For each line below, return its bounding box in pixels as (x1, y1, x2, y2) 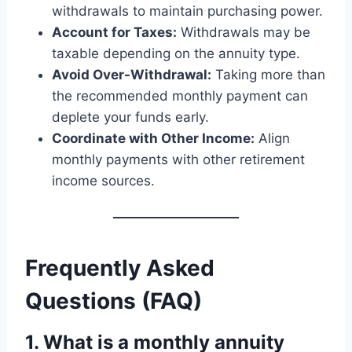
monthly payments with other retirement (52, 151, 305, 167)
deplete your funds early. (52, 108, 209, 125)
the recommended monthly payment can (52, 87, 308, 104)
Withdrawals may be (177, 24, 310, 40)
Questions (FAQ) (25, 287, 202, 314)
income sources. (52, 172, 155, 189)
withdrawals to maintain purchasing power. (52, 2, 323, 19)
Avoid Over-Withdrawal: (52, 66, 211, 82)
